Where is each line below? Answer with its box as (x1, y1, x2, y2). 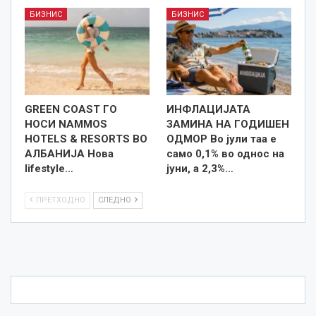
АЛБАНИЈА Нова (25, 147, 114, 161)
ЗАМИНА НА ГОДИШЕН (166, 118, 289, 131)
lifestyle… (25, 162, 73, 176)
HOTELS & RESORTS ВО (25, 133, 147, 146)
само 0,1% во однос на (166, 147, 284, 161)
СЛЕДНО (98, 195, 133, 205)
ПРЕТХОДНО (34, 195, 85, 205)
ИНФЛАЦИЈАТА (166, 103, 250, 116)
